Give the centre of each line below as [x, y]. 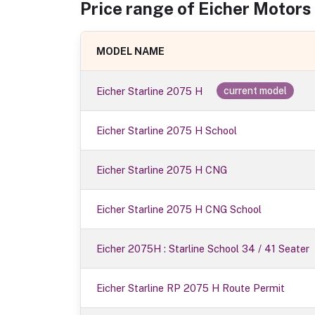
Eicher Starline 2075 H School [167, 131]
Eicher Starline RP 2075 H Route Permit [191, 288]
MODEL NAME [131, 51]
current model [256, 91]
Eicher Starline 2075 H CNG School [179, 210]
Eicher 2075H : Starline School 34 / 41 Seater [203, 249]
